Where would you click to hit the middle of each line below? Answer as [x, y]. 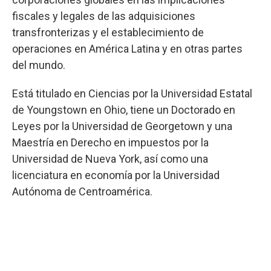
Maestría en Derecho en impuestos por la [110, 143]
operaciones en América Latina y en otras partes [127, 49]
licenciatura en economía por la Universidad [116, 175]
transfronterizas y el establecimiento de [108, 33]
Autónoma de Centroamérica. [82, 192]
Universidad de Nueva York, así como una [110, 159]
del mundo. [39, 65]
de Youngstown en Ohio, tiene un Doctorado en [124, 110]
